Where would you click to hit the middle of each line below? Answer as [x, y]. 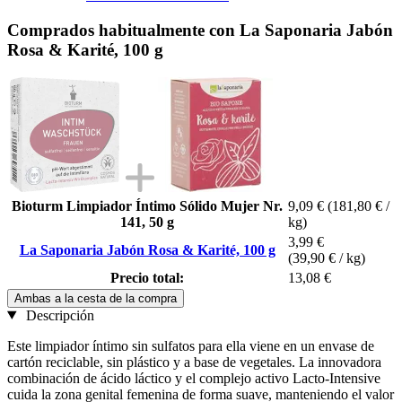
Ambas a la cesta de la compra [96, 298]
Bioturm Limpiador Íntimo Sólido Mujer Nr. [147, 205]
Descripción [58, 315]
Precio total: [147, 277]
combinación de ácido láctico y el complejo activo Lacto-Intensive [194, 378]
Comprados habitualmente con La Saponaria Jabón [200, 30]
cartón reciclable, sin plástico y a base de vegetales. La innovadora [194, 362]
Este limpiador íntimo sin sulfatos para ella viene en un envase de [191, 345]
